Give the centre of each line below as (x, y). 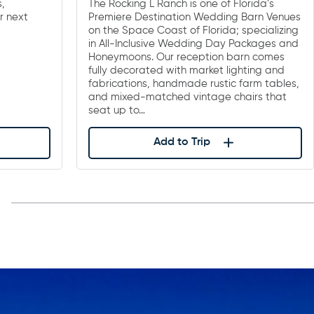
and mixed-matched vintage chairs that (187, 97)
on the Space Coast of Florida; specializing (193, 30)
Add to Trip (182, 143)
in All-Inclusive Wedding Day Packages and (193, 43)
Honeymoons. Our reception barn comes (186, 57)
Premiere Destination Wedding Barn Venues (194, 17)
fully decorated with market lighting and (186, 70)
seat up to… (116, 110)
